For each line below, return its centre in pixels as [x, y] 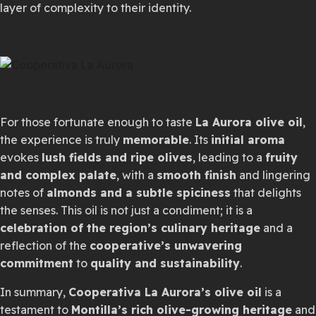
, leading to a [229, 157]
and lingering [273, 175]
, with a [136, 175]
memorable [156, 140]
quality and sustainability [165, 263]
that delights [266, 193]
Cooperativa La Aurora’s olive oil [165, 292]
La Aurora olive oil [249, 122]
